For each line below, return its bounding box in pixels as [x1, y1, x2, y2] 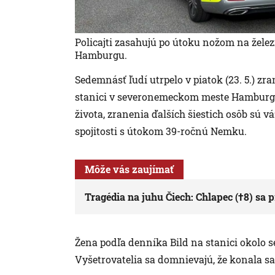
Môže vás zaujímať [85, 163, 174, 176]
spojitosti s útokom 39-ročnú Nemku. [75, 125, 247, 138]
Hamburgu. [75, 48, 127, 62]
